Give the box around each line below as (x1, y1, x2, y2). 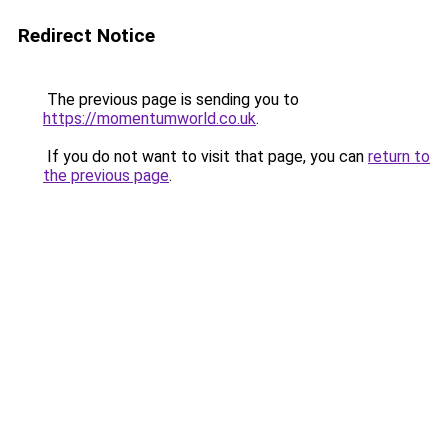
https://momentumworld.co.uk (43, 109, 256, 128)
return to (368, 147, 430, 166)
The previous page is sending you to (43, 90, 299, 109)
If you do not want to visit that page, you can (43, 147, 368, 166)
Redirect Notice (18, 24, 155, 47)
